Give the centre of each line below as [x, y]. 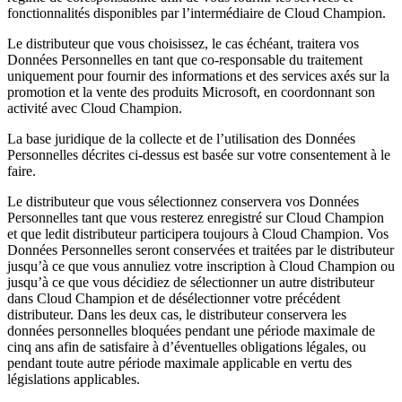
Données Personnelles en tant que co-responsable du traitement [185, 60]
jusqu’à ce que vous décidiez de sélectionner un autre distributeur [191, 283]
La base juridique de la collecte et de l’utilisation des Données [181, 139]
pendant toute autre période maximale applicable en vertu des [179, 363]
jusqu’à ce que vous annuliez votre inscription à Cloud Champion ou [201, 267]
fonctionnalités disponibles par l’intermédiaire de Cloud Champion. [197, 13]
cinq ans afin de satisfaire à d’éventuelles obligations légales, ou [187, 347]
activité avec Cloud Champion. [95, 109]
